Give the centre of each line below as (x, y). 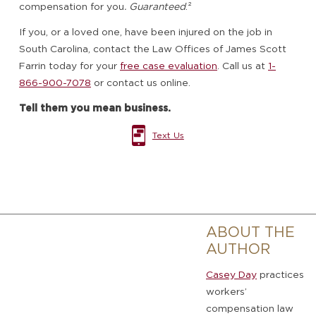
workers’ (226, 291)
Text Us (168, 135)
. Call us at (243, 65)
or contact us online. (141, 82)
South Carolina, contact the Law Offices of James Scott (153, 48)
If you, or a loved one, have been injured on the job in (146, 31)
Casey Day (231, 274)
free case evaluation (169, 65)
